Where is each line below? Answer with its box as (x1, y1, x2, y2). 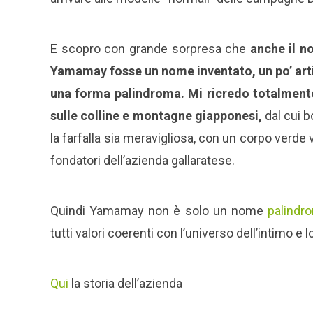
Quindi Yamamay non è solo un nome (50, 203, 268, 219)
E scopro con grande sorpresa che (50, 41, 250, 57)
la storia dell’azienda (68, 276, 182, 291)
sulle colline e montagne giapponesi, (50, 108, 262, 124)
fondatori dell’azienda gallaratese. (50, 153, 235, 168)
